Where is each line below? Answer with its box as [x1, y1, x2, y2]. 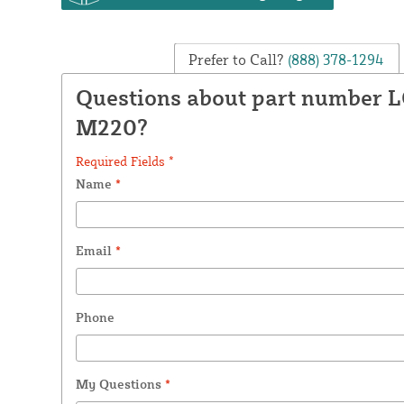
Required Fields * [75, 153, 174, 170]
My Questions [75, 376, 165, 392]
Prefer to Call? [188, 50, 285, 69]
